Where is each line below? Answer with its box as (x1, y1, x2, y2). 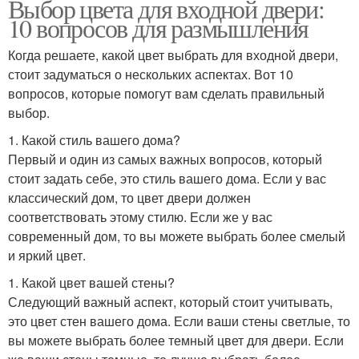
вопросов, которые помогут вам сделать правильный (8, 83, 325, 103)
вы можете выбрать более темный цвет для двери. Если (8, 330, 344, 349)
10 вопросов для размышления (8, 10, 309, 45)
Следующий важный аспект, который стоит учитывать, (8, 292, 333, 311)
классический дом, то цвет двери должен (8, 188, 251, 207)
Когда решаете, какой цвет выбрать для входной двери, (8, 45, 338, 64)
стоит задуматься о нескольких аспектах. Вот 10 (8, 64, 293, 83)
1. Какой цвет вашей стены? (8, 272, 175, 292)
